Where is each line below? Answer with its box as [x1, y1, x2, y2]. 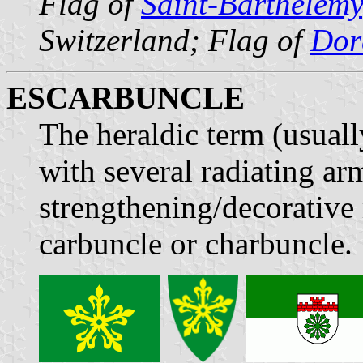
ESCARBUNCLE [6, 79, 245, 115]
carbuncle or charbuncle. [39, 225, 352, 261]
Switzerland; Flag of [39, 22, 310, 58]
